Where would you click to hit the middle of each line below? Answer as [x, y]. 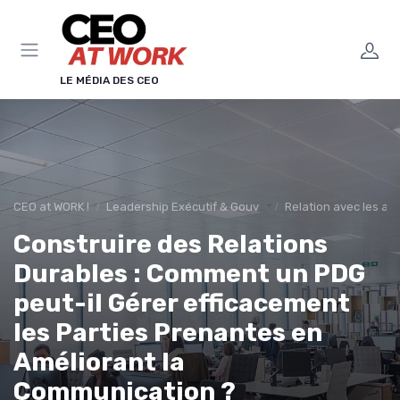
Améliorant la [99, 362]
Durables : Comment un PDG [189, 274]
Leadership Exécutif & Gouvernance [183, 207]
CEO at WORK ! [51, 207]
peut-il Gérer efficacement [182, 303]
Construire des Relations [171, 244]
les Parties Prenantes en [168, 333]
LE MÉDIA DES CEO [109, 80]
